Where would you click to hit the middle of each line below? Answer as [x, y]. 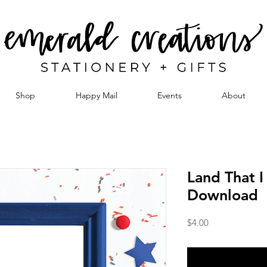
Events [169, 95]
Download [223, 195]
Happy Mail [96, 95]
